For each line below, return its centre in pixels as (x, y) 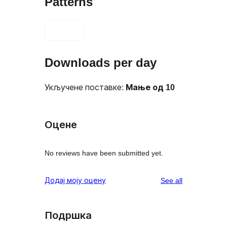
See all (172, 180)
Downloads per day (101, 63)
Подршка (68, 215)
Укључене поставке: (85, 87)
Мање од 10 (150, 87)
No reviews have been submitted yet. (104, 153)
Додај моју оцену (75, 180)
